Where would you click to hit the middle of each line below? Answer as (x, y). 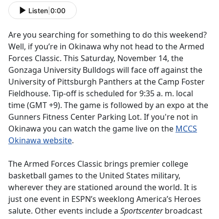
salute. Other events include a (64, 211)
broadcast (183, 211)
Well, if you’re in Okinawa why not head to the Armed (106, 47)
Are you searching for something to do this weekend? (108, 35)
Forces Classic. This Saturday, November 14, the (96, 58)
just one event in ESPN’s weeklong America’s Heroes (105, 199)
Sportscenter (142, 211)
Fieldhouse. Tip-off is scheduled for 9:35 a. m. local (101, 94)
